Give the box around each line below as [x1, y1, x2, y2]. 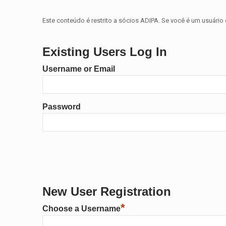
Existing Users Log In [42, 45, 167, 59]
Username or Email [42, 65, 115, 73]
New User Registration [42, 185, 171, 198]
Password [42, 102, 81, 111]
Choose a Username [42, 204, 121, 213]
